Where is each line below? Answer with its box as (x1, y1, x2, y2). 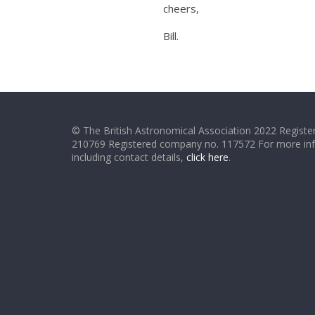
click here (186, 150, 229, 164)
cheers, (163, 1, 199, 15)
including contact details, (72, 150, 186, 164)
